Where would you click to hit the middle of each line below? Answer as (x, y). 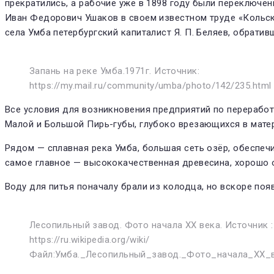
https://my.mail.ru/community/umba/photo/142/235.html (150, 86)
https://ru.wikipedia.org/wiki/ (90, 240)
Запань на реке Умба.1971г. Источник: (115, 71)
